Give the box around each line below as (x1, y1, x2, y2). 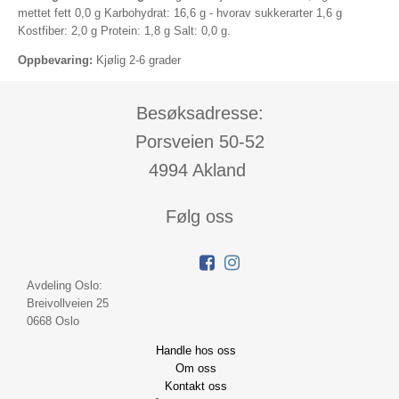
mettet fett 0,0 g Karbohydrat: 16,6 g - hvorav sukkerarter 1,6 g (18, 6, 342, 20)
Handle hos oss (156, 344, 236, 357)
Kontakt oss (165, 379, 227, 393)
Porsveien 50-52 (134, 132, 265, 151)
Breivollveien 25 (27, 297, 109, 310)
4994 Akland (148, 160, 251, 180)
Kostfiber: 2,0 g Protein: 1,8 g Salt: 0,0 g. (18, 24, 231, 37)
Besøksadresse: (135, 103, 264, 123)
